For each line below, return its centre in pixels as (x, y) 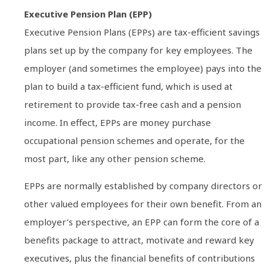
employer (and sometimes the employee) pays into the (143, 68)
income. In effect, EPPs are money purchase (118, 123)
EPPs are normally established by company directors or (143, 185)
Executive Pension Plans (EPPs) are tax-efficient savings (142, 32)
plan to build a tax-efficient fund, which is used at (128, 86)
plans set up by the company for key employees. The (138, 50)
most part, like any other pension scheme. (115, 159)
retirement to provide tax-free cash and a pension (133, 105)
